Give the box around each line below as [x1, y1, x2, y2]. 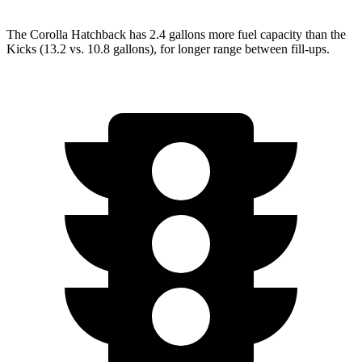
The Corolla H [6, 27, 81, 41]
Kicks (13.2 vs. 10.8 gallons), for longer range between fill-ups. [6, 41, 330, 56]
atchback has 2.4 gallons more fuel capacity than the [81, 27, 346, 41]
